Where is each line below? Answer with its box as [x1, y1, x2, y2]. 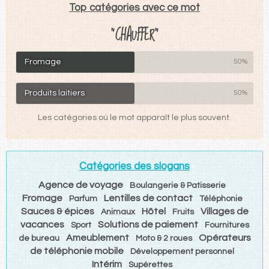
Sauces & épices [20, 206, 94, 216]
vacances [20, 219, 64, 229]
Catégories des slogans [79, 160, 190, 172]
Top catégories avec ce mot [69, 2, 200, 13]
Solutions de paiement [97, 219, 198, 229]
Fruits [172, 207, 194, 216]
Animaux [100, 207, 135, 216]
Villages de [200, 206, 249, 216]
